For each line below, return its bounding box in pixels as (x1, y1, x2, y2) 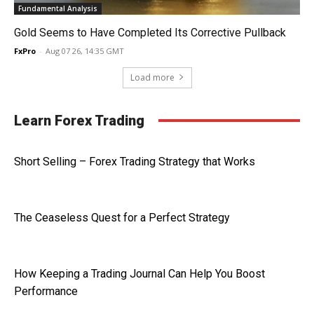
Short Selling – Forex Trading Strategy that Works (14, 154, 255, 168)
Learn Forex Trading (14, 111, 144, 129)
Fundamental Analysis (18, 3, 97, 13)
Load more (130, 71, 175, 83)
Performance (14, 284, 78, 298)
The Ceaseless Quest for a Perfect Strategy (14, 210, 230, 224)
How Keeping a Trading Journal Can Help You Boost (14, 266, 265, 280)
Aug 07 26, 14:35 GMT (46, 45, 124, 56)
